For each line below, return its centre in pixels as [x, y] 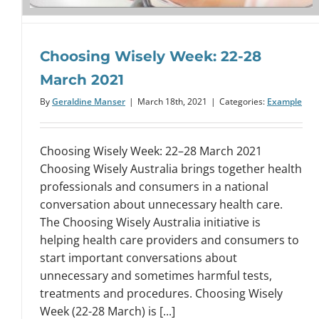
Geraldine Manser [89, 101]
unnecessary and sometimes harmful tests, [156, 275]
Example [284, 101]
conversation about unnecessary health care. [161, 204]
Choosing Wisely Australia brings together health [171, 168]
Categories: [243, 101]
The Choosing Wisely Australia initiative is [150, 222]
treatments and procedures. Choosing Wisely [161, 293]
